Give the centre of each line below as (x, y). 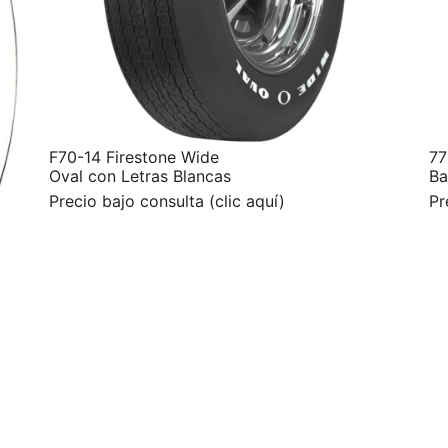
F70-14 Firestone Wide (134, 156)
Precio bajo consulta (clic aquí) (167, 200)
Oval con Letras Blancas (140, 175)
